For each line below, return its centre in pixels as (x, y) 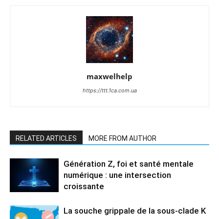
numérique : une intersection (117, 175)
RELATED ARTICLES (46, 139)
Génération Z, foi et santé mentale (129, 164)
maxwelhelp (109, 77)
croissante (84, 186)
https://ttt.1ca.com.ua (109, 91)
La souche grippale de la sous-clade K (135, 211)
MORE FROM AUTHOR (122, 139)
